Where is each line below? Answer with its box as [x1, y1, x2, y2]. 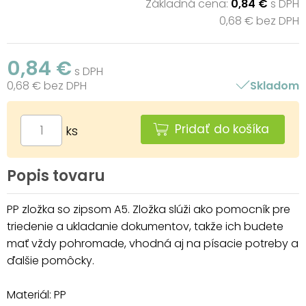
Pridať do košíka [175, 120, 269, 137]
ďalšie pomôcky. [7, 252, 94, 268]
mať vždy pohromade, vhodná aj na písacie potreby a [7, 235, 298, 251]
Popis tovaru [7, 165, 105, 186]
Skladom [249, 77, 299, 94]
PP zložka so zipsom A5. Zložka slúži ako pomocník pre [7, 201, 290, 217]
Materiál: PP [7, 286, 66, 303]
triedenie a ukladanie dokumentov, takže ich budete [7, 218, 283, 234]
